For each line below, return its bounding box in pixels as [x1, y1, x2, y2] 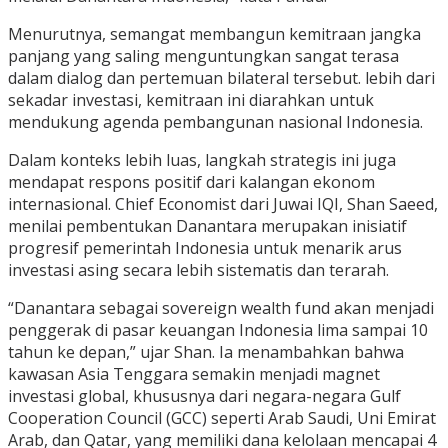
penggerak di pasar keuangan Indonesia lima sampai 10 [8, 319, 428, 342]
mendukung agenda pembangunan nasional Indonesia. [8, 111, 423, 134]
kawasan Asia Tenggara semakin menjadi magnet [8, 363, 380, 386]
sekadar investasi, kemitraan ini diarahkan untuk [8, 89, 374, 112]
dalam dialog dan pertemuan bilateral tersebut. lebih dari [8, 67, 435, 90]
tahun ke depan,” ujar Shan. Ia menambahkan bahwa [8, 341, 404, 364]
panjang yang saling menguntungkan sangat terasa [8, 45, 399, 68]
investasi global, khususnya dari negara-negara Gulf [8, 385, 401, 408]
